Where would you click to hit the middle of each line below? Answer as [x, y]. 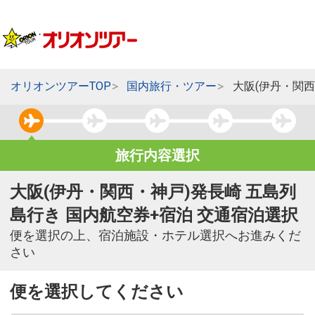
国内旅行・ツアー [172, 86]
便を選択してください [97, 292]
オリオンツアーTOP [60, 86]
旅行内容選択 [157, 156]
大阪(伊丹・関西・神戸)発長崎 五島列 [153, 192]
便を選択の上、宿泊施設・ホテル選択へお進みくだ [155, 236]
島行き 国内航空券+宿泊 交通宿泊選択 [154, 216]
